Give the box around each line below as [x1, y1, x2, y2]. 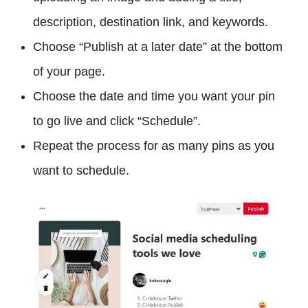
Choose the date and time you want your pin [33, 89, 275, 103]
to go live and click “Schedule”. [33, 113, 201, 128]
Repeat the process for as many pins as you [33, 138, 274, 153]
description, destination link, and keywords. [33, 14, 268, 29]
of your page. [33, 64, 105, 78]
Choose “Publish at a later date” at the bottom [33, 39, 283, 54]
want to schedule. [33, 163, 129, 177]
